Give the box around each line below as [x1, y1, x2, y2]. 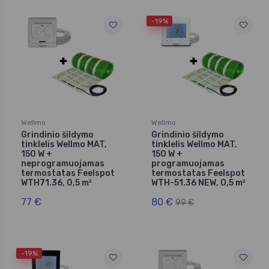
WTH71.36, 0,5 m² [21, 177, 92, 188]
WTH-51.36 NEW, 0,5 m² [151, 177, 246, 188]
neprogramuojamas [21, 158, 104, 169]
